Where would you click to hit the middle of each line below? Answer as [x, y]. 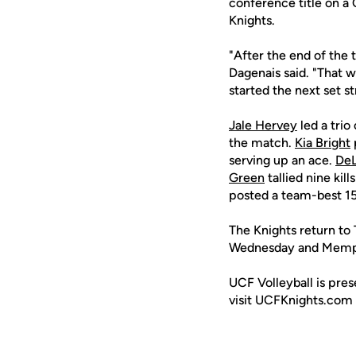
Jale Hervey [263, 125]
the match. [262, 143]
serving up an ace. [282, 160]
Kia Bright [323, 143]
